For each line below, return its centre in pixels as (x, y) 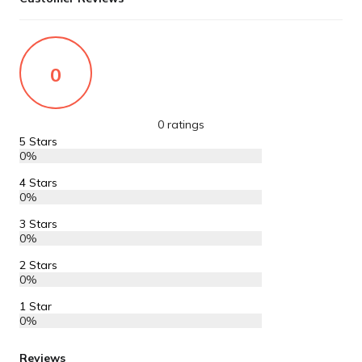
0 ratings (181, 124)
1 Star (36, 306)
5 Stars (39, 141)
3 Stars (39, 224)
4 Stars (39, 183)
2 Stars (39, 265)
